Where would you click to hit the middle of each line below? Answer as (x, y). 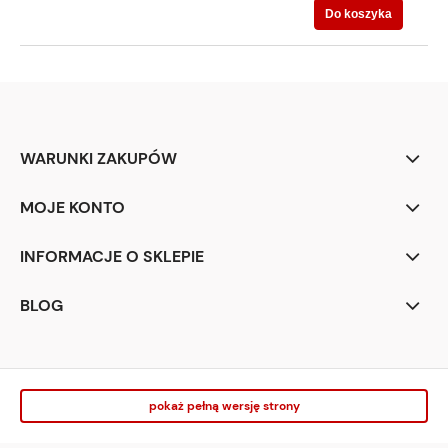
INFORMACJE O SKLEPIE (112, 256)
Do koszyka (358, 13)
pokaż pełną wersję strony (224, 406)
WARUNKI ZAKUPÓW (98, 158)
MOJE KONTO (72, 207)
